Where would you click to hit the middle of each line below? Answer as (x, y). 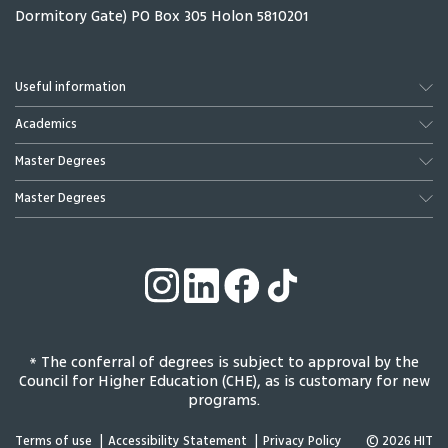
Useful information (70, 87)
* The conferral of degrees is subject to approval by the (224, 363)
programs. (224, 401)
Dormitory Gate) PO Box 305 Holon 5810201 (162, 17)
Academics (46, 124)
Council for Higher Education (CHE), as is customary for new (224, 382)
